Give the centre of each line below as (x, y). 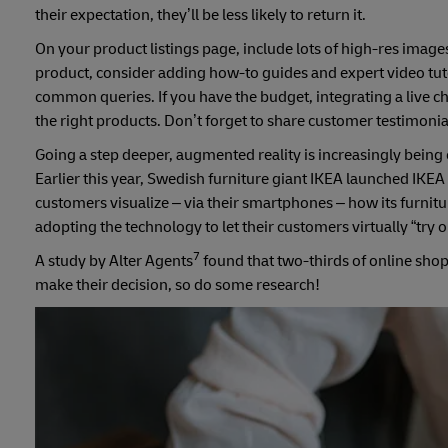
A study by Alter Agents (114, 261)
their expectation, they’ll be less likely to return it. (200, 15)
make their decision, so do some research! (177, 285)
